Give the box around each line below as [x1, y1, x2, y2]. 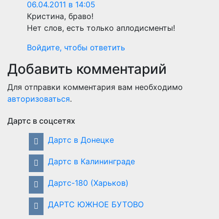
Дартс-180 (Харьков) [48, 177, 129, 188]
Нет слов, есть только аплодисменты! [27, 22, 175, 33]
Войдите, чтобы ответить [27, 42, 125, 52]
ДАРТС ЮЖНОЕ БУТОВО [48, 199, 144, 209]
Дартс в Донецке [48, 134, 114, 145]
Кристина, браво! [27, 11, 93, 21]
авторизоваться [7, 93, 70, 104]
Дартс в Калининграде [48, 156, 135, 166]
